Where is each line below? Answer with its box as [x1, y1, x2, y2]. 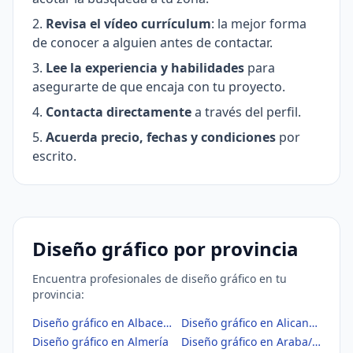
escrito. [32, 147, 76, 165]
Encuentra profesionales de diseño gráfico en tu [32, 271, 287, 286]
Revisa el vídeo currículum [46, 15, 211, 32]
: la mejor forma [211, 15, 307, 32]
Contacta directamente [46, 103, 191, 121]
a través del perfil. [191, 103, 301, 121]
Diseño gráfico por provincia [32, 236, 299, 262]
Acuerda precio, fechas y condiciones [46, 128, 276, 146]
